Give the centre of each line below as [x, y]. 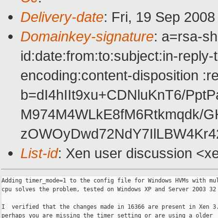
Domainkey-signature [87, 36]
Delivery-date [62, 17]
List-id [39, 153]
